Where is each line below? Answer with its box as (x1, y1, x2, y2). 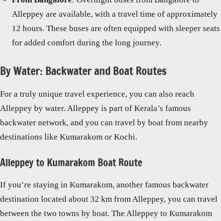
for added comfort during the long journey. (12, 38, 161, 48)
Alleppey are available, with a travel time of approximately (12, 9, 218, 19)
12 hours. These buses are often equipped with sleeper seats (12, 24, 220, 34)
